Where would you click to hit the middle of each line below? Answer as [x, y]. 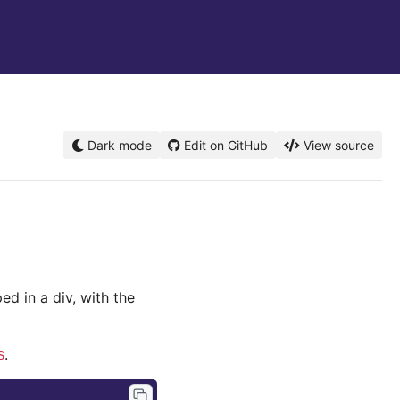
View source [339, 145]
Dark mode [118, 145]
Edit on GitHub [226, 145]
